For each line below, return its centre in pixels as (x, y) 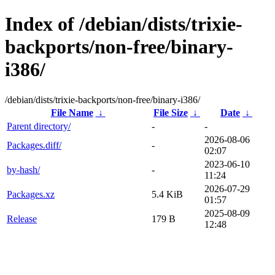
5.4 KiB (167, 194)
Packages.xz (31, 194)
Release (22, 219)
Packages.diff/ (34, 145)
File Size (171, 112)
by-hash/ (23, 169)
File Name (72, 112)
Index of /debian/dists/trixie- (124, 24)
